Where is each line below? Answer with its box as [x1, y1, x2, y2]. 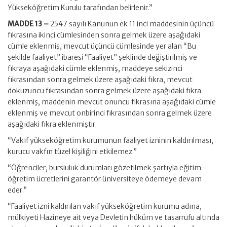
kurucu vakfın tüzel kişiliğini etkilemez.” [8, 147, 137, 156]
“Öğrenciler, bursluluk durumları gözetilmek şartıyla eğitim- [8, 163, 205, 172]
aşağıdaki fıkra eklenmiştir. [8, 120, 97, 129]
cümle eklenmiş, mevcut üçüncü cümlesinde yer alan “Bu [8, 42, 196, 51]
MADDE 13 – [8, 19, 50, 28]
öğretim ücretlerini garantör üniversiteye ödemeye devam [8, 174, 202, 183]
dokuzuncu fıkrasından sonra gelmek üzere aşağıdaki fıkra [8, 86, 201, 95]
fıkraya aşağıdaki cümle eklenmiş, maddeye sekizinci [8, 64, 182, 73]
